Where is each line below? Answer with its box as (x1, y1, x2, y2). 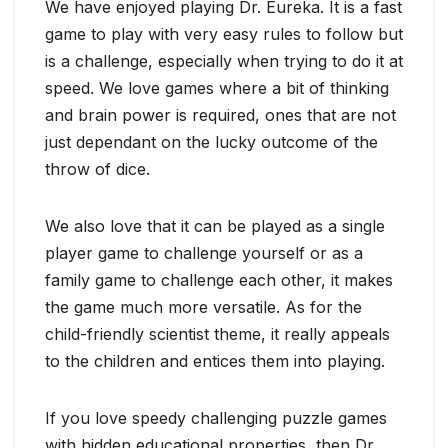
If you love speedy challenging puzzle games (45, 407, 387, 428)
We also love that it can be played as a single (45, 215, 385, 236)
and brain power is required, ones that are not (45, 104, 396, 125)
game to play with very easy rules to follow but (45, 23, 403, 44)
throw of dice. (45, 158, 150, 179)
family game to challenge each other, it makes (45, 269, 393, 290)
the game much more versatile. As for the (45, 296, 362, 317)
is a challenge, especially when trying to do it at (45, 50, 403, 71)
